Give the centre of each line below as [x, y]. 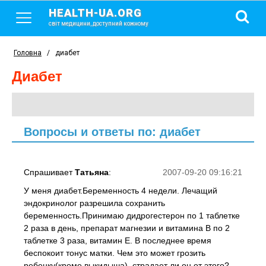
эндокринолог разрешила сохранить [94, 203]
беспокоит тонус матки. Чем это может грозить [115, 253]
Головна [28, 53]
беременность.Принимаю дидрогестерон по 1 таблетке [132, 216]
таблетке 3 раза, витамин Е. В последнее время [118, 240]
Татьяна [92, 172]
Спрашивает [49, 172]
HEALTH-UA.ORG [95, 13]
